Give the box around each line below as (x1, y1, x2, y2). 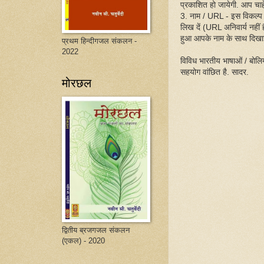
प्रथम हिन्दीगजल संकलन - (62, 37, 137, 45)
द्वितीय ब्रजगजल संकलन (62, 226, 130, 235)
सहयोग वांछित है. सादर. (180, 67, 249, 77)
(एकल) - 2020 (62, 236, 105, 245)
